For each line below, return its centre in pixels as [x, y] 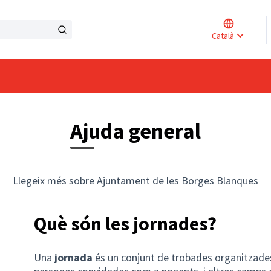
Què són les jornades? [125, 224]
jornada [75, 258]
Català [223, 36]
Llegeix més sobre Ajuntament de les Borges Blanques [135, 181]
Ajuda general [135, 131]
